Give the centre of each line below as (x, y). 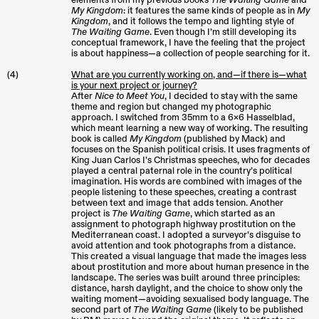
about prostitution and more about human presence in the (190, 267)
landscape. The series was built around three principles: (185, 278)
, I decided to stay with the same (231, 96)
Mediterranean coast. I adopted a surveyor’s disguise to (186, 235)
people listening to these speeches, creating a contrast (184, 193)
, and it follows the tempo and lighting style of (201, 22)
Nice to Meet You (130, 96)
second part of (102, 310)
